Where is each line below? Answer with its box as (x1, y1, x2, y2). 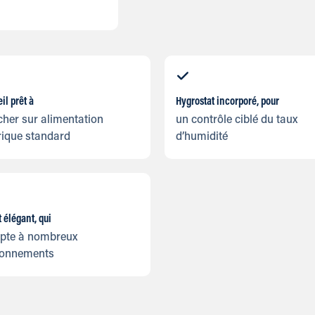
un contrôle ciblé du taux (175, 115, 297, 126)
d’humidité (175, 131, 228, 143)
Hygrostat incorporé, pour (175, 96, 279, 108)
